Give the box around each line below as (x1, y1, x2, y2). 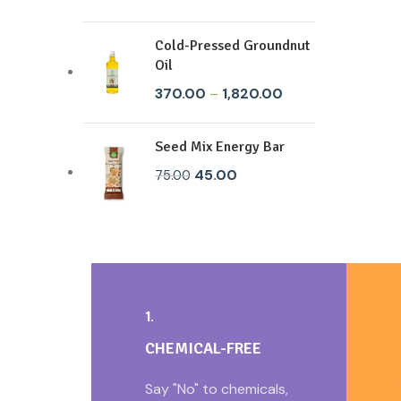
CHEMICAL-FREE (145, 338, 261, 359)
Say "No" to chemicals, (145, 380, 288, 399)
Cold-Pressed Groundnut (155, 37, 310, 55)
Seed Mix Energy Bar (155, 137, 285, 156)
